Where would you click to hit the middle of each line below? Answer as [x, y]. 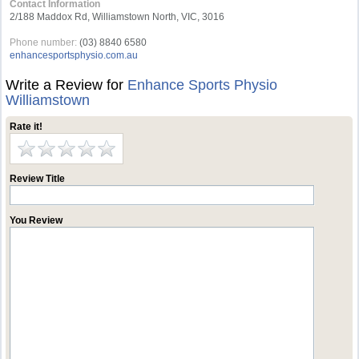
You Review [36, 220]
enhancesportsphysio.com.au [74, 55]
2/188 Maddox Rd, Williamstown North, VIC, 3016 [117, 17]
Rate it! [26, 127]
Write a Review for [67, 85]
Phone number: [44, 42]
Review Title [38, 179]
